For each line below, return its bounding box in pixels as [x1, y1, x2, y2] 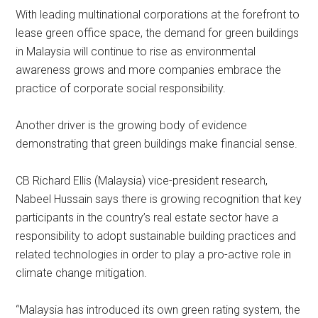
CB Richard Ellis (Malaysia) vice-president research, [16, 174, 268, 187]
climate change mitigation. [16, 266, 148, 280]
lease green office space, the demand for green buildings [16, 26, 300, 40]
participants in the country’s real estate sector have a [16, 211, 279, 224]
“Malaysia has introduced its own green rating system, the [16, 303, 301, 317]
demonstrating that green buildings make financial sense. [16, 137, 298, 150]
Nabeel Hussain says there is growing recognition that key [16, 192, 302, 206]
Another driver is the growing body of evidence [16, 119, 248, 132]
